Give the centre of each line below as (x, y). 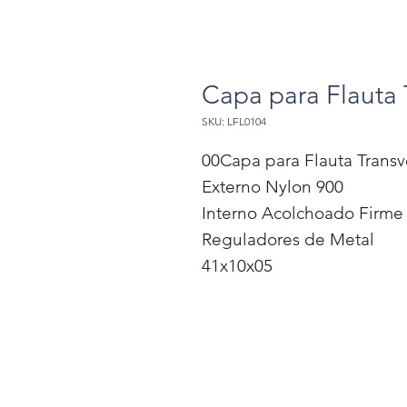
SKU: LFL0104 (234, 121)
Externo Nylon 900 (273, 187)
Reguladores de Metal (288, 239)
